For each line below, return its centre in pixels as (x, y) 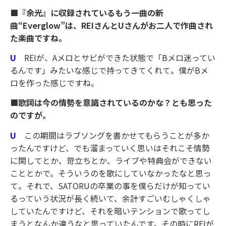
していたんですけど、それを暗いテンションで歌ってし (110, 211)
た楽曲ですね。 (38, 38)
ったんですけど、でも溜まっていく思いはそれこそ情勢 (110, 148)
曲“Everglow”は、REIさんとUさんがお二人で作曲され (111, 25)
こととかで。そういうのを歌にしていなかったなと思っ (111, 173)
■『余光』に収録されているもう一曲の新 (87, 12)
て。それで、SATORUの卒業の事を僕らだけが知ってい (110, 185)
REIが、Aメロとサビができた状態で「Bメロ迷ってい (120, 58)
